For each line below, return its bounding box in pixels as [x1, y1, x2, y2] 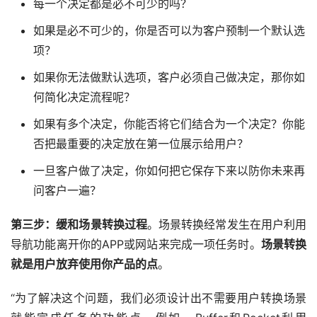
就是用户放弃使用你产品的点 [11, 257, 158, 272]
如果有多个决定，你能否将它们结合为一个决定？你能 [33, 117, 305, 132]
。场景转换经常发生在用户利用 [146, 217, 307, 232]
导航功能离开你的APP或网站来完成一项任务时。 [11, 237, 261, 252]
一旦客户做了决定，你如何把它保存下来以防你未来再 [33, 163, 305, 178]
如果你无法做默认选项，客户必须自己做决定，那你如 [33, 70, 305, 85]
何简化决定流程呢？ [33, 90, 135, 105]
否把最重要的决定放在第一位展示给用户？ [33, 137, 248, 151]
